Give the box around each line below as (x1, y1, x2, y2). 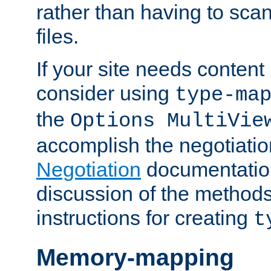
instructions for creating (36, 206, 253, 229)
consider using (36, 81, 175, 105)
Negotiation (36, 157, 141, 181)
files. (36, 24, 79, 48)
